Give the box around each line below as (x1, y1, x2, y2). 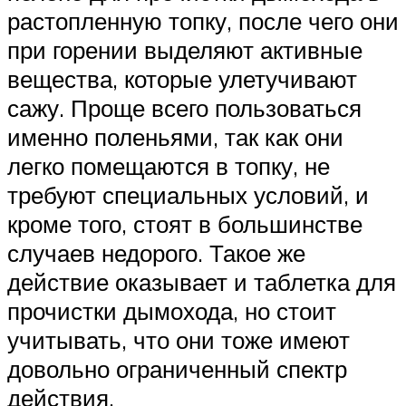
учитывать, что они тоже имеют (7, 324, 350, 354)
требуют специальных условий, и (7, 179, 369, 209)
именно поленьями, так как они (7, 121, 343, 151)
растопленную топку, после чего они (7, 5, 399, 35)
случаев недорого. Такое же (7, 237, 305, 267)
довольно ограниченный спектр (7, 353, 347, 383)
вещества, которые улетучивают (7, 63, 357, 93)
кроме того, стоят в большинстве (7, 208, 362, 238)
